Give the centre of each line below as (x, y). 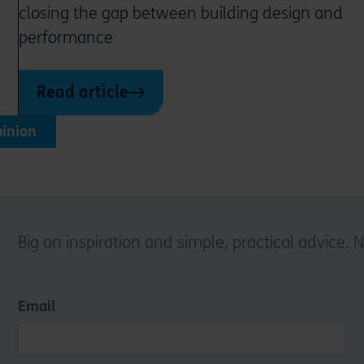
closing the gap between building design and (181, 14)
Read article (83, 93)
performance (66, 38)
